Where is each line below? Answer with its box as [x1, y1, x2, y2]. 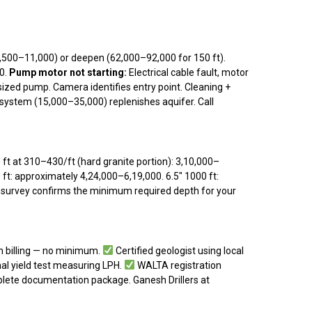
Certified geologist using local [113, 244, 244, 256]
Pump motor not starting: [9, 66, 127, 78]
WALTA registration [134, 259, 221, 271]
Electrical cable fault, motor [127, 66, 249, 78]
